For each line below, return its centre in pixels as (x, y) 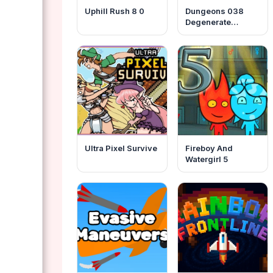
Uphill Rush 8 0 (115, 11)
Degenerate (208, 22)
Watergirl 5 (207, 159)
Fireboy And (209, 148)
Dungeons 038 (215, 11)
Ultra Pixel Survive (121, 148)
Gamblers (205, 33)
